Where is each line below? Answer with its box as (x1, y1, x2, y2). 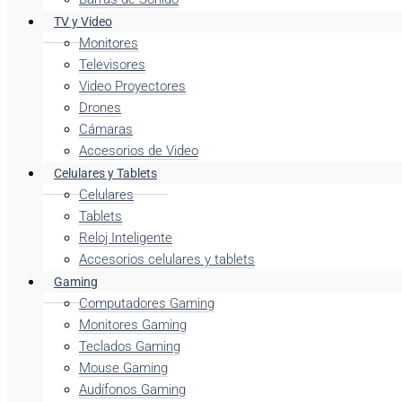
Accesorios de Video (79, 143, 198, 159)
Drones (79, 100, 121, 116)
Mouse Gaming (79, 360, 168, 376)
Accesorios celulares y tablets (79, 251, 255, 267)
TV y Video (54, 14, 112, 29)
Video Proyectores (79, 78, 186, 94)
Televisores (79, 57, 145, 73)
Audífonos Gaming (79, 381, 186, 398)
